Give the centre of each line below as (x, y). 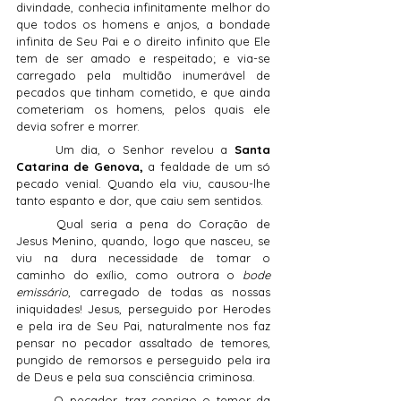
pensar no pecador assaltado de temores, (143, 343)
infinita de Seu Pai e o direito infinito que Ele (143, 42)
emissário (42, 292)
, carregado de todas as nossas (169, 292)
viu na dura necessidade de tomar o (143, 258)
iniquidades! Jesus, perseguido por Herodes (143, 309)
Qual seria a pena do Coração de (36, 224)
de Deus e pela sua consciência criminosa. (136, 377)
